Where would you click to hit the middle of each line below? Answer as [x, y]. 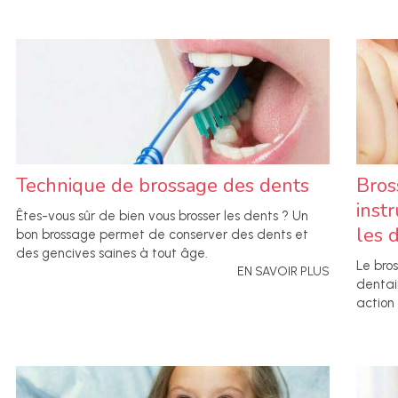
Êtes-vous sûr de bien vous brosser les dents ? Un [162, 216]
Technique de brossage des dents [163, 186]
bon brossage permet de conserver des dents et [162, 235]
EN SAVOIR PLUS [283, 272]
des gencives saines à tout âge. [112, 254]
